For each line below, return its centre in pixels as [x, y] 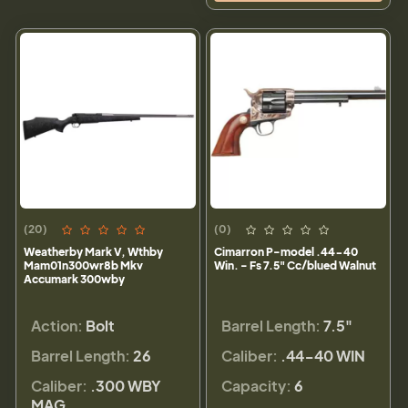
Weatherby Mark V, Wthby [93, 251]
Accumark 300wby [74, 279]
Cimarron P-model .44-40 [286, 251]
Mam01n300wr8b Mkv [83, 265]
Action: [57, 325]
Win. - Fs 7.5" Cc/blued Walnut [295, 265]
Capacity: [256, 385]
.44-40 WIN [323, 355]
